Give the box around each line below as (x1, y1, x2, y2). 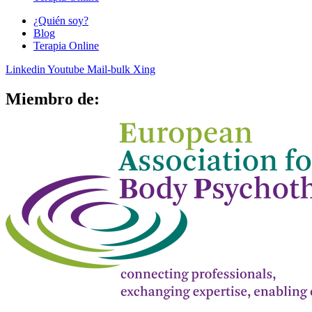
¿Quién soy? (33, 14, 88, 26)
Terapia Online (33, 39, 99, 52)
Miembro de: (6, 89, 100, 108)
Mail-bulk (87, 63, 130, 75)
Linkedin (6, 63, 45, 75)
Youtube (47, 63, 84, 75)
